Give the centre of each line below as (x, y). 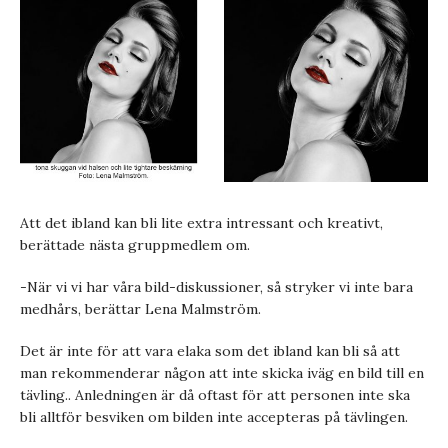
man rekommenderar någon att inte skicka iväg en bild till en (222, 373)
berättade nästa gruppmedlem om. (135, 245)
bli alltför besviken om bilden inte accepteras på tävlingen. (214, 417)
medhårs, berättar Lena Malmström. (140, 309)
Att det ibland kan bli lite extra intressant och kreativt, (201, 223)
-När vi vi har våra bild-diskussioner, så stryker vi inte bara (216, 287)
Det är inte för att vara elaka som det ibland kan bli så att (210, 351)
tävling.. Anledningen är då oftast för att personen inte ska (215, 395)
